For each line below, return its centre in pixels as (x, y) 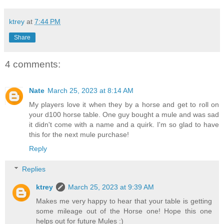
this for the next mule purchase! (79, 134)
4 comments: (33, 64)
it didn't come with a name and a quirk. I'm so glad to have (124, 124)
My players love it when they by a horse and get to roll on (124, 104)
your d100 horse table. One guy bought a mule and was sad (124, 114)
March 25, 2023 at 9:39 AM (111, 187)
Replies (34, 169)
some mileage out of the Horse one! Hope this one (124, 211)
